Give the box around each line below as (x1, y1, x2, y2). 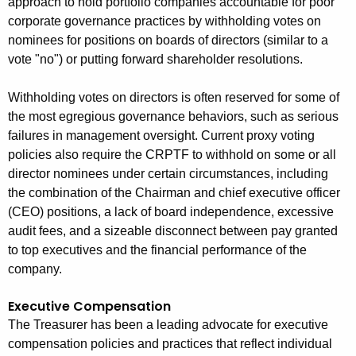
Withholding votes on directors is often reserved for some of (8, 91, 339, 105)
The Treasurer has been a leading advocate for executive (8, 318, 328, 332)
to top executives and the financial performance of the (8, 243, 307, 257)
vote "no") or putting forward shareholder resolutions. (8, 52, 303, 67)
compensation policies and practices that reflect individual (8, 337, 332, 351)
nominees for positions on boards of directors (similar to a (8, 33, 328, 48)
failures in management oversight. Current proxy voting (8, 129, 315, 143)
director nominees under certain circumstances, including (8, 167, 328, 181)
